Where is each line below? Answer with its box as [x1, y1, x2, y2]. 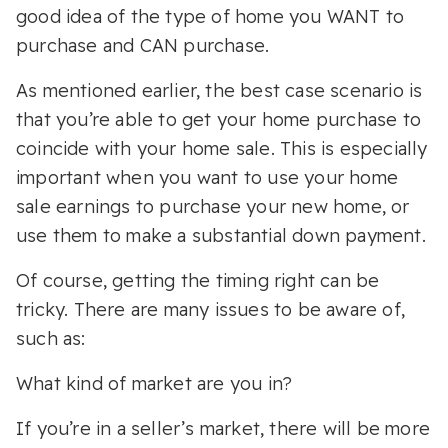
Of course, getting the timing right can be [16, 268, 380, 292]
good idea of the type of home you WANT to [16, 4, 405, 28]
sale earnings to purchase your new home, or [16, 194, 410, 218]
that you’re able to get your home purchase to [16, 107, 422, 131]
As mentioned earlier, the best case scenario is [16, 78, 423, 102]
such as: [16, 326, 86, 350]
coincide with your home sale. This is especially [16, 136, 428, 160]
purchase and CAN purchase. [16, 33, 275, 57]
